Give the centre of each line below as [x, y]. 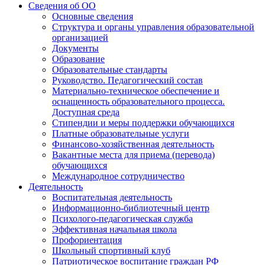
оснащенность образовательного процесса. [138, 101]
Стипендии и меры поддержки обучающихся [143, 123]
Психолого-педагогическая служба [122, 219]
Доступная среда [86, 112]
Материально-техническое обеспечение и [136, 91]
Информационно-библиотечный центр [131, 208]
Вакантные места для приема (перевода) [133, 155]
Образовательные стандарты [110, 70]
